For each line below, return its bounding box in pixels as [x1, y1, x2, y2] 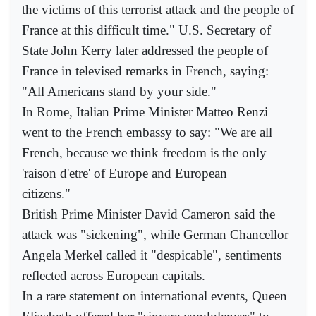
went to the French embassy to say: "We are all [22, 124, 272, 140]
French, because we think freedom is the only [22, 145, 267, 160]
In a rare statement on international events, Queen [22, 288, 287, 303]
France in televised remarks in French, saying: [22, 63, 269, 78]
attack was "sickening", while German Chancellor [22, 226, 288, 242]
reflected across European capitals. [22, 267, 205, 283]
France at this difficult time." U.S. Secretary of [22, 22, 271, 37]
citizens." [22, 186, 71, 201]
